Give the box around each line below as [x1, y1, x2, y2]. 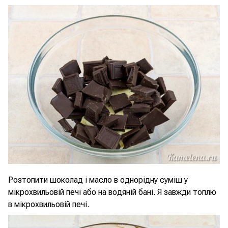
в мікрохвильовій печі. [8, 199, 89, 209]
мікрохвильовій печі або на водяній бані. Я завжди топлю [8, 187, 216, 197]
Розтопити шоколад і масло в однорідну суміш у [8, 175, 188, 185]
